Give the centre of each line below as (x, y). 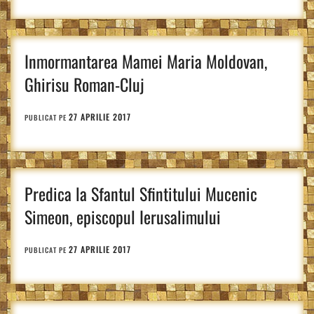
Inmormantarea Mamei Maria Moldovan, (146, 61)
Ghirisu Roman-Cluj (84, 84)
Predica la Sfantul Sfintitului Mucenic (141, 193)
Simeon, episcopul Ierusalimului (123, 217)
